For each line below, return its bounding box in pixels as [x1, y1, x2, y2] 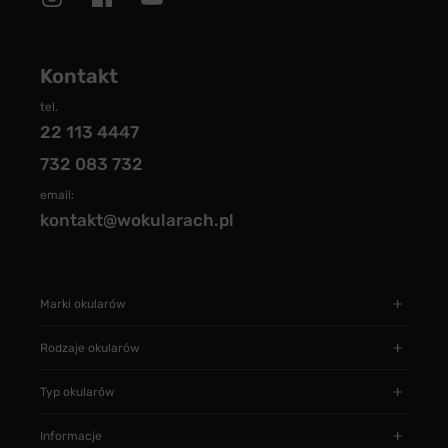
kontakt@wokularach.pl [40, 210, 234, 230]
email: [40, 188, 74, 202]
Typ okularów [40, 384, 115, 399]
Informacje [40, 428, 102, 443]
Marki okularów [40, 296, 126, 311]
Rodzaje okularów [40, 340, 140, 355]
